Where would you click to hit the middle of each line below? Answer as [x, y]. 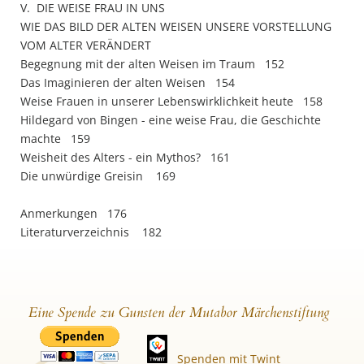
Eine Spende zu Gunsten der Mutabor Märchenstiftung [179, 312]
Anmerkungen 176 [74, 213]
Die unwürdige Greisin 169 [98, 176]
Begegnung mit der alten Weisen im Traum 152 [152, 64]
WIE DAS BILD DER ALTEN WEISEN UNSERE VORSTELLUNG [176, 26]
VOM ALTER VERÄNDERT [86, 45]
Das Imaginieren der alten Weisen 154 [128, 82]
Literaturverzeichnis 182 [91, 232]
